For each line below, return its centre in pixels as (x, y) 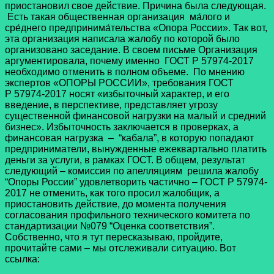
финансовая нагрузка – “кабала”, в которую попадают (129, 138)
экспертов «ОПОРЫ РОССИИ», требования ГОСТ (119, 83)
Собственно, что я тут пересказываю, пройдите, (114, 237)
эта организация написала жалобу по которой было (122, 39)
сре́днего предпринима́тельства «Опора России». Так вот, (136, 28)
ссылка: (22, 259)
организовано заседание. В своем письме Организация (131, 50)
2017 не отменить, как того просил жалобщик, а (112, 193)
